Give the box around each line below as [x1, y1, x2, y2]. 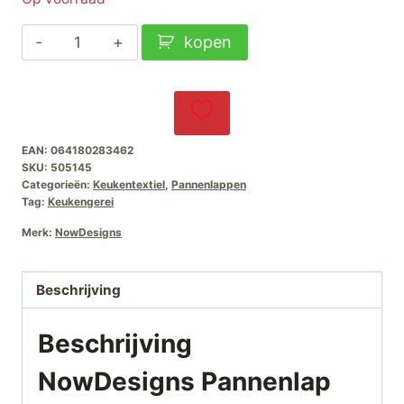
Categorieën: [22, 178, 93, 192]
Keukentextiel [93, 178, 165, 192]
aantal [59, 99, 105, 118]
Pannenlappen [171, 178, 246, 192]
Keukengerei [48, 195, 114, 209]
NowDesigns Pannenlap [38, 365, 331, 397]
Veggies [59, 75, 117, 94]
